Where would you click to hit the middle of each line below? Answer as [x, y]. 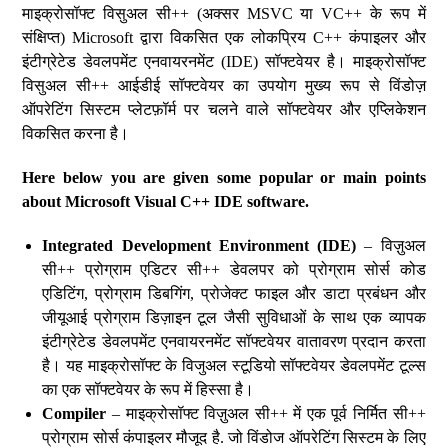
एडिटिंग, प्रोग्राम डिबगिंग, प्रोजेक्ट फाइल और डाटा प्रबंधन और [234, 293]
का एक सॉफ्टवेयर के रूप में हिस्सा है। [148, 389]
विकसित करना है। [76, 133]
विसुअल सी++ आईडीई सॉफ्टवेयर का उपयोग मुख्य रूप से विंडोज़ [224, 85]
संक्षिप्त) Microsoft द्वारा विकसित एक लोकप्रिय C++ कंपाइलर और [224, 37]
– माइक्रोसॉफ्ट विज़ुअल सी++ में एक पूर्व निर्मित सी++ [266, 413]
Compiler [74, 413]
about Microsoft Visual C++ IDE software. [166, 201]
